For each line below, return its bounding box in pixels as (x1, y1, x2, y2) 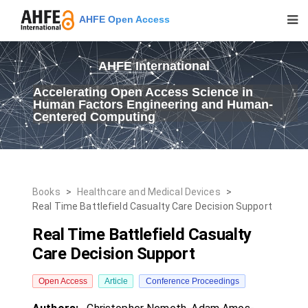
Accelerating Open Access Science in (33, 85, 253, 99)
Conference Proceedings (145, 276, 239, 286)
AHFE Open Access (74, 13, 170, 25)
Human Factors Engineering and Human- (33, 98, 273, 111)
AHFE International (98, 59, 210, 73)
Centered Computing (33, 110, 155, 124)
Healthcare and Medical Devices (76, 186, 221, 197)
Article (104, 276, 128, 286)
